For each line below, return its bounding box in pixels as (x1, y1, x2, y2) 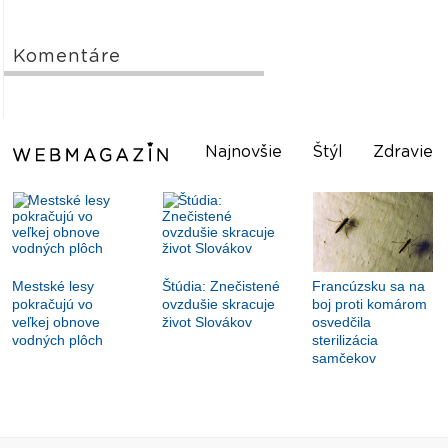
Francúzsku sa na (312, 278, 426, 295)
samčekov (312, 350, 377, 367)
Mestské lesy (12, 278, 95, 295)
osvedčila (312, 314, 372, 331)
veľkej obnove (12, 314, 101, 331)
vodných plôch (12, 332, 104, 349)
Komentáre (13, 48, 122, 67)
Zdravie (373, 144, 434, 161)
